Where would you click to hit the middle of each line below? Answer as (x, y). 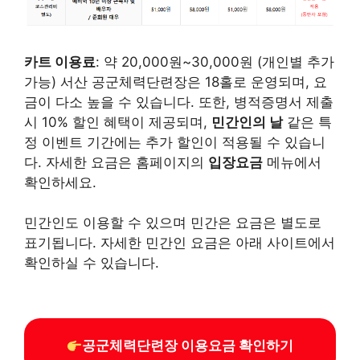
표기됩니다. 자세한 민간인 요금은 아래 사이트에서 (180, 243)
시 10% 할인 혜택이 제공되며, (118, 122)
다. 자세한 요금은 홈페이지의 (116, 162)
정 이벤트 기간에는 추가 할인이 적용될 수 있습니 (175, 142)
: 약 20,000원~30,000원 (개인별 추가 (215, 61)
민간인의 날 (247, 122)
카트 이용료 (60, 61)
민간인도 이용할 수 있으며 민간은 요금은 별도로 (173, 223)
